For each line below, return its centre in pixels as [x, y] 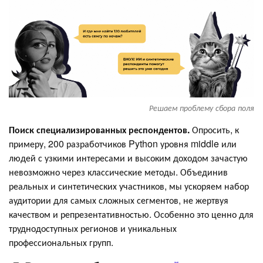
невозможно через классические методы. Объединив [118, 172]
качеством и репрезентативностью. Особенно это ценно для [131, 214]
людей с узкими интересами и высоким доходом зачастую [128, 158]
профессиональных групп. [61, 242]
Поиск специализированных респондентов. [100, 130]
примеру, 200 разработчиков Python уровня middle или [123, 144]
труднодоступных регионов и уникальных [93, 228]
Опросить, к [215, 130]
